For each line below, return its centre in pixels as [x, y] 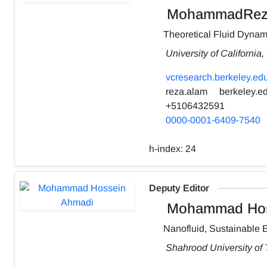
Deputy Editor [179, 188]
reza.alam [185, 91]
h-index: [167, 148]
